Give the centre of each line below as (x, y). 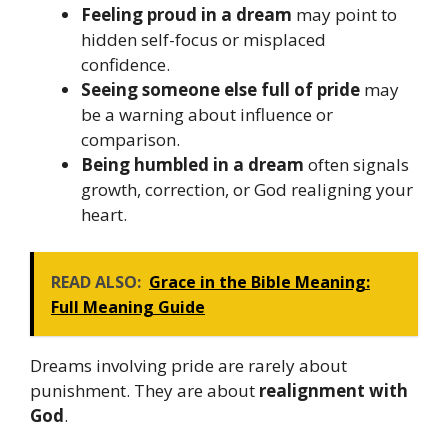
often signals (356, 164)
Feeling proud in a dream (186, 14)
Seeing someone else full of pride (220, 89)
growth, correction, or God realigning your (247, 189)
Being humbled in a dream (192, 164)
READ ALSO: (96, 282)
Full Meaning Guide (128, 307)
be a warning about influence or (207, 114)
